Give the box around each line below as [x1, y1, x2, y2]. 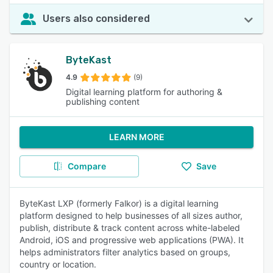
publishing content [66, 96, 140, 107]
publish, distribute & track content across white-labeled [19, 222, 240, 233]
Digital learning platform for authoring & [66, 87, 222, 97]
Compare [67, 161, 106, 171]
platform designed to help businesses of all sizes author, [19, 210, 243, 221]
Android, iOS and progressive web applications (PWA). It [19, 235, 244, 245]
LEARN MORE [108, 132, 165, 142]
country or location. [19, 259, 96, 269]
